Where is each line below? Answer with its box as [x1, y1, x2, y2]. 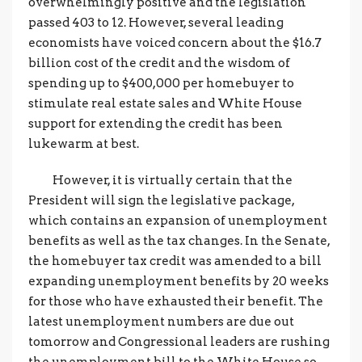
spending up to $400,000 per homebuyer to [28, 76, 294, 90]
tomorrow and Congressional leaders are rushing [28, 335, 330, 349]
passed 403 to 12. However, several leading [28, 15, 284, 30]
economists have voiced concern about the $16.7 [28, 36, 322, 50]
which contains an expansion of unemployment [28, 213, 327, 228]
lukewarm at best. [28, 137, 139, 151]
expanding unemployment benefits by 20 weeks [28, 274, 329, 288]
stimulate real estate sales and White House [28, 96, 302, 111]
